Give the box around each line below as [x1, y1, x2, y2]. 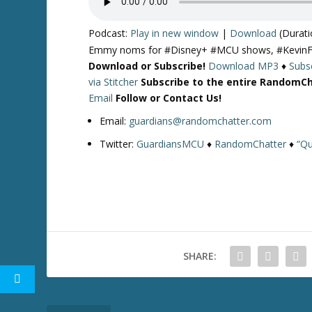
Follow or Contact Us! [116, 91, 222, 104]
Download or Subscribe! [88, 58, 206, 72]
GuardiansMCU [136, 136, 205, 150]
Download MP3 [208, 58, 279, 72]
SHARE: [182, 249, 217, 263]
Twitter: [100, 136, 137, 150]
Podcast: [88, 26, 131, 40]
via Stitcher [88, 75, 139, 88]
